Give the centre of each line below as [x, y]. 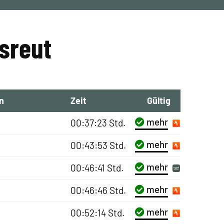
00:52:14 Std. [97, 213]
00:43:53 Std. [98, 145]
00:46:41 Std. [97, 168]
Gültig [158, 100]
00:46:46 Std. [98, 190]
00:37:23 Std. [98, 123]
